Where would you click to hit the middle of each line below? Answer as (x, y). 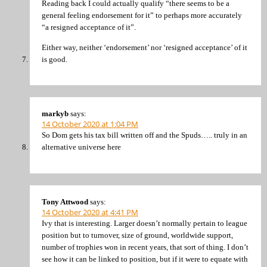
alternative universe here (81, 147)
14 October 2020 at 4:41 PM (90, 212)
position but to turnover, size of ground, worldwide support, (137, 235)
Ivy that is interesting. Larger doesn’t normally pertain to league (145, 223)
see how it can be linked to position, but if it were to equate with (145, 259)
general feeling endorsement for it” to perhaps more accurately (142, 15)
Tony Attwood (65, 201)
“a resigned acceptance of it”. (89, 27)
